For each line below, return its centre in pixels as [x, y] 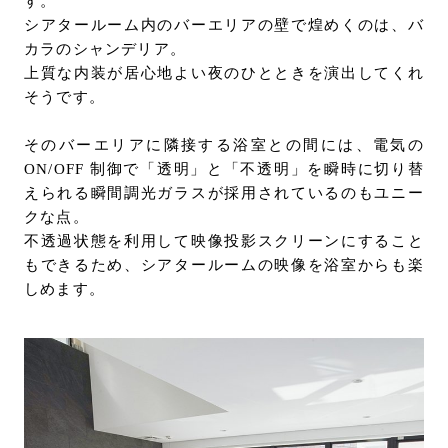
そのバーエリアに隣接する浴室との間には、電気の [224, 145]
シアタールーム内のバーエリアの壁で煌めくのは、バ [224, 25]
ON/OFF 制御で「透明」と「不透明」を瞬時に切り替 [224, 169]
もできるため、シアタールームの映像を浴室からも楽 [224, 265]
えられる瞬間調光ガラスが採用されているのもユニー [224, 193]
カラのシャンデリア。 [104, 49]
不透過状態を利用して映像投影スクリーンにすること [224, 241]
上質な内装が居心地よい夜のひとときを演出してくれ [224, 73]
